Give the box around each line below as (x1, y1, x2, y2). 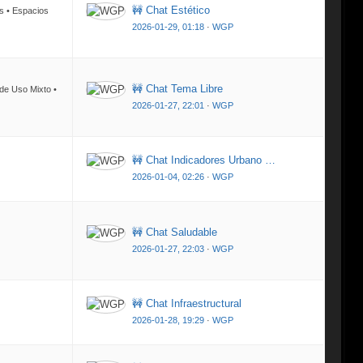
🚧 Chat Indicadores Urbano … (132, 154, 275, 166)
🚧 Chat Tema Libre (132, 83, 223, 95)
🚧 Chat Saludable (132, 226, 217, 238)
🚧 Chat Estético (132, 4, 210, 16)
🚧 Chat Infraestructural (132, 297, 241, 310)
